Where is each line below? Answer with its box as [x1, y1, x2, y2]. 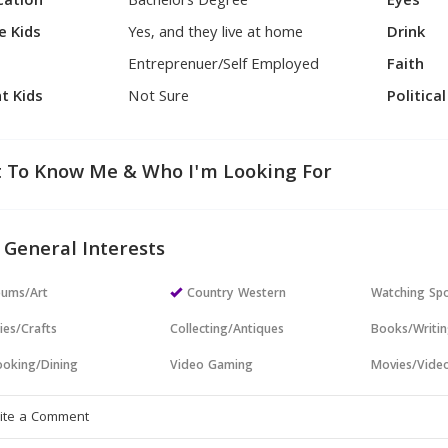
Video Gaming [170, 356, 254, 377]
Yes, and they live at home [128, 21, 304, 47]
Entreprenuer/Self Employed [128, 53, 320, 79]
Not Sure [128, 85, 190, 111]
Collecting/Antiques [170, 320, 285, 341]
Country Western [187, 284, 287, 305]
